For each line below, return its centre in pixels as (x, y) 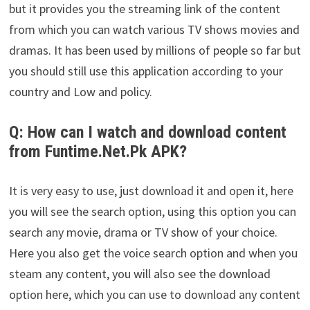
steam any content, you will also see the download (139, 274)
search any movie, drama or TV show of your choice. (143, 232)
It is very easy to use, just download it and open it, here (151, 191)
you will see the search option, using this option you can (152, 212)
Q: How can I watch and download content (147, 132)
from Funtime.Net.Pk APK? (98, 151)
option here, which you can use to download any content (154, 295)
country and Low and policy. (80, 91)
